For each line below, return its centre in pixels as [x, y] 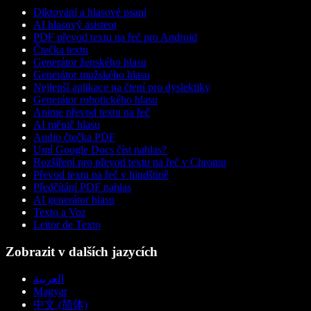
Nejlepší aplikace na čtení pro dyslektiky [122, 87]
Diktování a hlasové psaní [90, 12]
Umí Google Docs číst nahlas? [100, 149]
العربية [49, 279]
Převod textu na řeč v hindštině [101, 174]
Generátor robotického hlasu [95, 99]
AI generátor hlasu [74, 199]
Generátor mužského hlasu [92, 74]
